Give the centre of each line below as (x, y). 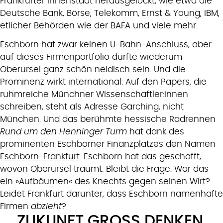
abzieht (46, 206)
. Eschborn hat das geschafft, (140, 156)
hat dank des (156, 131)
